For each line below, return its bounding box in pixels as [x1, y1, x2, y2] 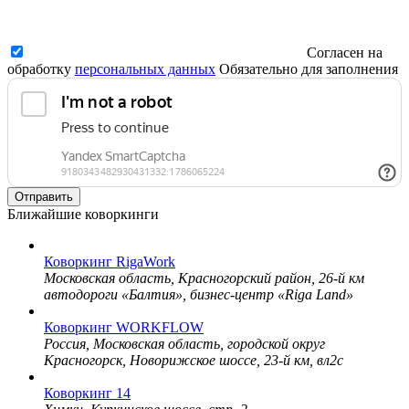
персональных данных [75, 60, 215, 77]
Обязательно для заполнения [219, 60, 398, 77]
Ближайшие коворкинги [7, 205, 159, 222]
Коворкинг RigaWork [44, 253, 175, 269]
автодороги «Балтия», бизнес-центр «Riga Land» [44, 286, 353, 302]
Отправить [15, 189, 73, 204]
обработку [7, 60, 75, 77]
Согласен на [307, 44, 383, 60]
